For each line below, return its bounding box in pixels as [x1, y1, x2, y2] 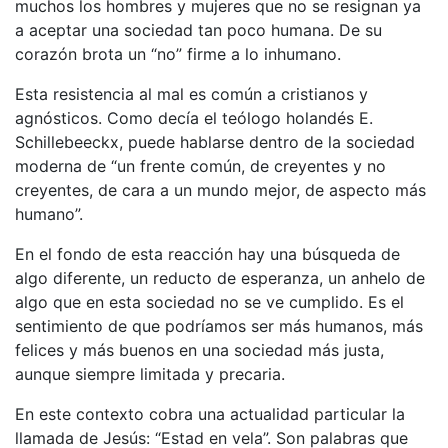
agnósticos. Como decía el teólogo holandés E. [15, 107, 373, 128]
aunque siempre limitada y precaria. [15, 363, 285, 384]
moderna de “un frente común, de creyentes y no [15, 155, 386, 176]
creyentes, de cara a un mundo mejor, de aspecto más [15, 179, 426, 200]
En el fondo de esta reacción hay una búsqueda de [15, 243, 400, 264]
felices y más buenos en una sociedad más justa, [15, 339, 384, 360]
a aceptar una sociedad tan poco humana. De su [15, 19, 382, 40]
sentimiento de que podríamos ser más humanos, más [15, 315, 423, 336]
